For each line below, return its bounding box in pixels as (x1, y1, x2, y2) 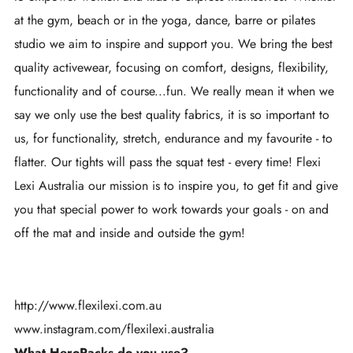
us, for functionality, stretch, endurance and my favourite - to (14, 128, 333, 147)
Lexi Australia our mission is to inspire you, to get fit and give (14, 176, 338, 195)
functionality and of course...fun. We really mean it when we (14, 81, 334, 100)
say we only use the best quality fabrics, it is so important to (14, 105, 329, 124)
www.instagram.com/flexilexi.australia (14, 319, 214, 338)
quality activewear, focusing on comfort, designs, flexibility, (14, 58, 329, 76)
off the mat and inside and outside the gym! (14, 223, 245, 242)
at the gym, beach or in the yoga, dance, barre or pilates (14, 10, 315, 29)
